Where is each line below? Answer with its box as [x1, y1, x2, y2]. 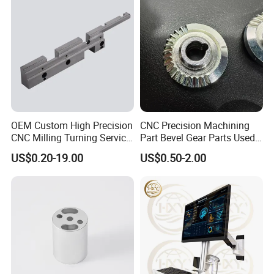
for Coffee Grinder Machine [139, 143, 257, 157]
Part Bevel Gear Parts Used [139, 130, 255, 144]
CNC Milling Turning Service [11, 130, 131, 144]
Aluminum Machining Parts [11, 143, 130, 157]
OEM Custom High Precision [11, 118, 133, 132]
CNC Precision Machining [139, 118, 250, 132]
